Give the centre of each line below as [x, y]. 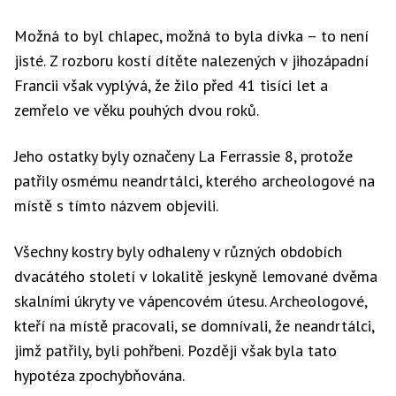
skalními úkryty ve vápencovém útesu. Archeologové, [190, 301]
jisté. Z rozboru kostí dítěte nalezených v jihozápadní [191, 61]
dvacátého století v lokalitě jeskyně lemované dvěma [196, 276]
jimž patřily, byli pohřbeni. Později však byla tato [175, 350]
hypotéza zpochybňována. [99, 375]
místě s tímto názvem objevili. [116, 206]
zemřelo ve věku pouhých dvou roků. [137, 110]
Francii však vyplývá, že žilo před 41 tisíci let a [171, 85]
